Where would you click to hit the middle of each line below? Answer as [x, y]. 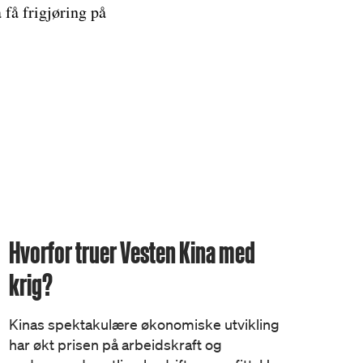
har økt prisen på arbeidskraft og [115, 344]
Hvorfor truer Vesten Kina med [132, 252]
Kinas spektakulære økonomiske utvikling [144, 324]
